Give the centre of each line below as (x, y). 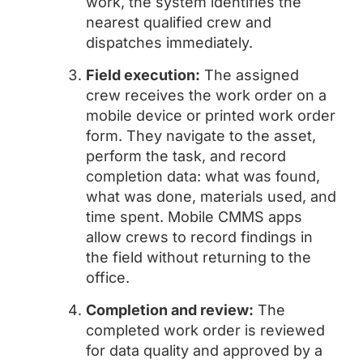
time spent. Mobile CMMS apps (194, 217)
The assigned (250, 75)
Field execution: (143, 75)
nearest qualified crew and (179, 22)
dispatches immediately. (169, 43)
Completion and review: (170, 310)
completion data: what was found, (203, 176)
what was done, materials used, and (211, 196)
